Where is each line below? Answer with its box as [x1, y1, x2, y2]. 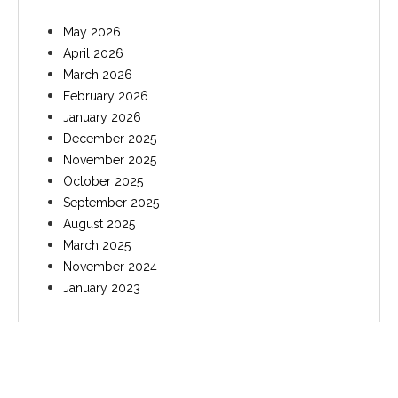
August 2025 [63, 217, 135, 232]
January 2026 [63, 110, 141, 125]
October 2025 [63, 174, 143, 189]
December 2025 [63, 131, 156, 147]
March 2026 [63, 68, 132, 83]
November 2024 [63, 259, 157, 275]
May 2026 [63, 25, 121, 40]
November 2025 [63, 153, 156, 168]
